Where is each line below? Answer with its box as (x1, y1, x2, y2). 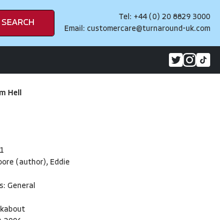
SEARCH (1, 18, 34, 27)
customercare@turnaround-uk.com (87, 25, 210, 33)
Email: (64, 25, 87, 33)
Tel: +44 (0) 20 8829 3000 (119, 13, 210, 21)
